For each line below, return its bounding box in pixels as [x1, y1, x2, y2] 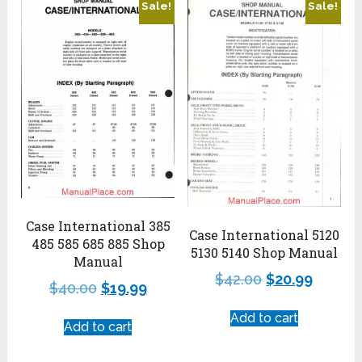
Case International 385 [25, 217, 170, 234]
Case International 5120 [188, 226, 339, 244]
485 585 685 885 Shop [31, 234, 165, 252]
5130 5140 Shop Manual [190, 244, 338, 262]
